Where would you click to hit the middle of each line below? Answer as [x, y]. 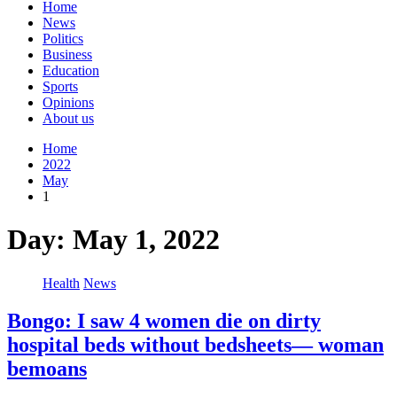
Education [71, 70]
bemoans [47, 368]
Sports [60, 86]
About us [68, 118]
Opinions [68, 102]
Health [61, 283]
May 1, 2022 [146, 240]
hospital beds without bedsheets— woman [195, 344]
